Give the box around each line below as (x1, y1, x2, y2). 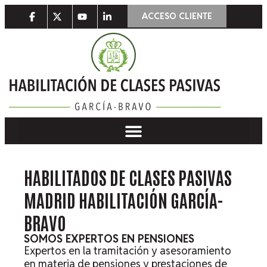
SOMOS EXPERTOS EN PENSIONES (23, 231, 194, 246)
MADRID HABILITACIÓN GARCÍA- (23, 187, 223, 211)
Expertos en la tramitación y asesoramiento (23, 243, 231, 257)
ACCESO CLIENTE (142, 11, 213, 21)
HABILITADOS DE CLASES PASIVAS (23, 164, 232, 188)
